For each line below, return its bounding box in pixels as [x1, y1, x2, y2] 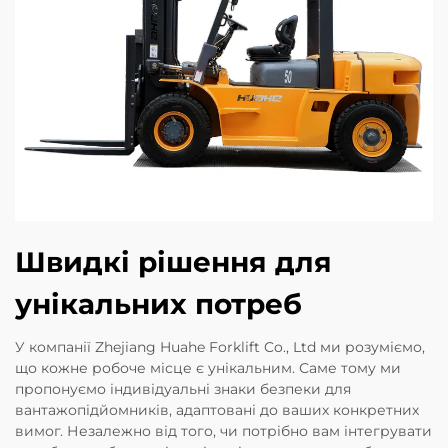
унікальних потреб [15, 286, 302, 321]
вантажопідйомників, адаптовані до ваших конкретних [15, 400, 419, 419]
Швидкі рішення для [15, 244, 332, 279]
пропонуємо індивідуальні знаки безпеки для [15, 379, 351, 398]
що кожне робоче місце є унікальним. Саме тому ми [15, 358, 401, 377]
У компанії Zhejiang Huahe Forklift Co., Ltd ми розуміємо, [15, 337, 425, 356]
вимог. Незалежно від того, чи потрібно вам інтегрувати [15, 421, 432, 440]
